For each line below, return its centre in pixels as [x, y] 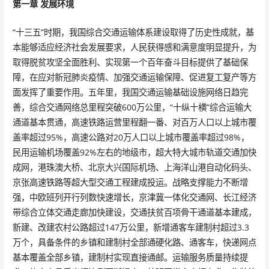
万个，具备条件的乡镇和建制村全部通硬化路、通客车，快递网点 [134, 242]
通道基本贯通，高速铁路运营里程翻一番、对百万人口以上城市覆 [134, 122]
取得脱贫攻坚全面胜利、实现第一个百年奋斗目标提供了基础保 [130, 62]
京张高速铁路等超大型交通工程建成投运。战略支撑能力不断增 [130, 182]
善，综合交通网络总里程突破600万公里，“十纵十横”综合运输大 [132, 107]
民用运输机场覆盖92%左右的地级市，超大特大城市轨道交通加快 [134, 152]
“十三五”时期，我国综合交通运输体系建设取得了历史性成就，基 [133, 32]
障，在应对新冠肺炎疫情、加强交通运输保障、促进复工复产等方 [134, 77]
